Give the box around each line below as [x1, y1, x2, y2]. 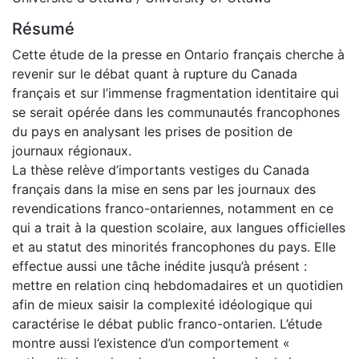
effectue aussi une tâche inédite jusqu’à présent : [12, 257, 307, 274]
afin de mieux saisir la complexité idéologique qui [12, 296, 313, 313]
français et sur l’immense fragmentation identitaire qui [12, 84, 339, 101]
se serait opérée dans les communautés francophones [12, 103, 340, 120]
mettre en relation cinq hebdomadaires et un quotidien [12, 276, 343, 293]
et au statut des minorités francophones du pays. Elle [12, 238, 336, 255]
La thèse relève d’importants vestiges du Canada [12, 161, 309, 178]
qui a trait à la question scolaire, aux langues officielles [12, 219, 345, 236]
